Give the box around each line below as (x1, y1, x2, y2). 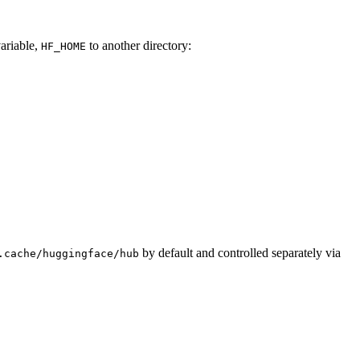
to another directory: (86, 39, 191, 53)
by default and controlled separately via (139, 245, 341, 260)
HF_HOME (41, 40, 86, 53)
